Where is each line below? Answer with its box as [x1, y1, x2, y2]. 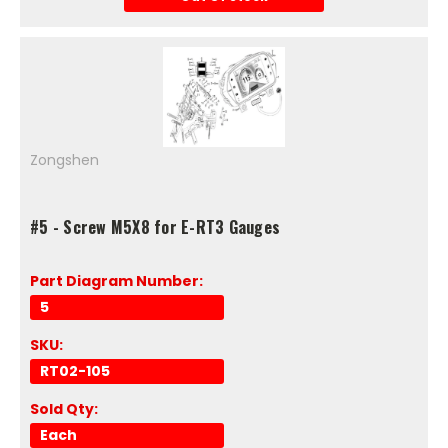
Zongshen [30, 149, 99, 170]
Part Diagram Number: [30, 270, 203, 291]
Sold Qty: [30, 398, 98, 419]
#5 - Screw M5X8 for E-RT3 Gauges [30, 214, 280, 239]
